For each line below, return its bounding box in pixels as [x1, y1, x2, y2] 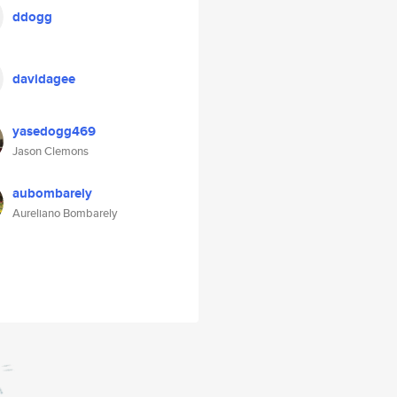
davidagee [12, 69, 75, 89]
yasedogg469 [12, 121, 96, 141]
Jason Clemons [12, 143, 89, 160]
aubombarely [12, 183, 92, 203]
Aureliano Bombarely [12, 205, 117, 222]
